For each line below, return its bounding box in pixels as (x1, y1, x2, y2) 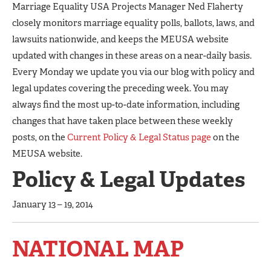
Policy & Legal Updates (12, 165, 245, 194)
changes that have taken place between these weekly (12, 115, 233, 127)
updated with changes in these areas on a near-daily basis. (12, 50, 252, 62)
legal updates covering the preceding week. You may (12, 82, 229, 94)
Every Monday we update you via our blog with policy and (12, 66, 255, 78)
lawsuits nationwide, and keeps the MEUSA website (12, 33, 229, 45)
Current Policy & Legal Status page (67, 131, 211, 143)
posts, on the (12, 131, 67, 143)
